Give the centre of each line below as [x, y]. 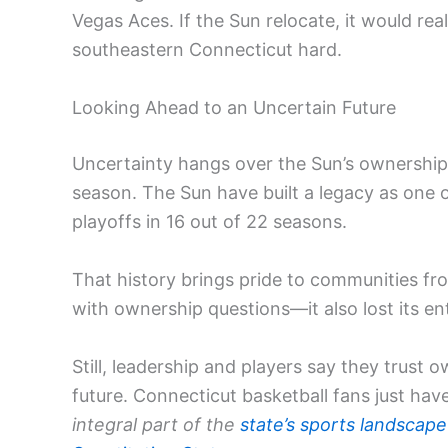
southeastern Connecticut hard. [207, 50]
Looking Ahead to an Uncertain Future [234, 107]
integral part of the [156, 424]
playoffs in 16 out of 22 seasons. [209, 221]
